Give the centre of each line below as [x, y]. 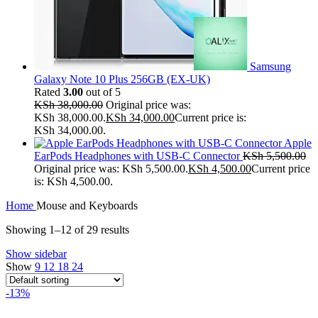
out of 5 [102, 92]
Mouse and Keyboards [87, 205]
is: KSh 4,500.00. [73, 181]
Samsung [270, 66]
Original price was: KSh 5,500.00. [111, 168]
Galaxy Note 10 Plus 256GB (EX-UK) [122, 79]
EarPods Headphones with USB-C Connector [138, 155]
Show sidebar [36, 253]
